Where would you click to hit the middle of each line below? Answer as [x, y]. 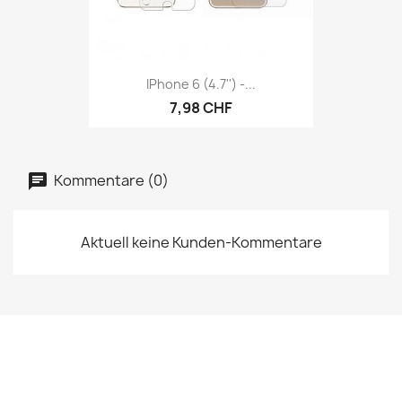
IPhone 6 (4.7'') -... [201, 84]
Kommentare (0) [110, 179]
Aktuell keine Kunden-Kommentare [201, 242]
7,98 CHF [201, 108]
